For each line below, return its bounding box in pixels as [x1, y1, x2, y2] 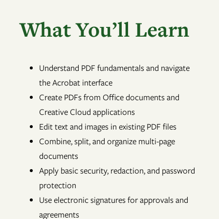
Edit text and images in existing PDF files [39, 121, 176, 133]
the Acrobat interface [39, 77, 112, 89]
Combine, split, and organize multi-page [39, 135, 175, 148]
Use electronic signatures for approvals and [39, 194, 188, 206]
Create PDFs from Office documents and [39, 91, 179, 104]
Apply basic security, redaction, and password [39, 165, 195, 177]
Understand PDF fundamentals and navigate [39, 62, 190, 74]
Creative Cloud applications [39, 106, 135, 118]
